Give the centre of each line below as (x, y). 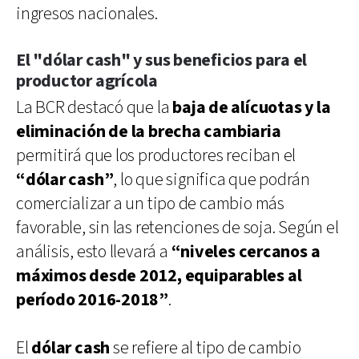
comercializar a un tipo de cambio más (150, 204)
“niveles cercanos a (246, 252)
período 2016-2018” (93, 300)
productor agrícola (87, 81)
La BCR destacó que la (95, 107)
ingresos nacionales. (87, 14)
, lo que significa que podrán (212, 179)
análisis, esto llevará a (94, 252)
